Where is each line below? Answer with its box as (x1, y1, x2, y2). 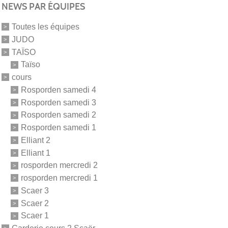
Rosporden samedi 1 (20, 123, 96, 132)
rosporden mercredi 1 (20, 173, 98, 182)
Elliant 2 (20, 135, 50, 145)
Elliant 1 (20, 148, 50, 157)
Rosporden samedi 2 (20, 110, 96, 120)
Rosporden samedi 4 (20, 85, 96, 94)
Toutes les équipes (11, 22, 79, 31)
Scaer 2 (20, 198, 49, 208)
